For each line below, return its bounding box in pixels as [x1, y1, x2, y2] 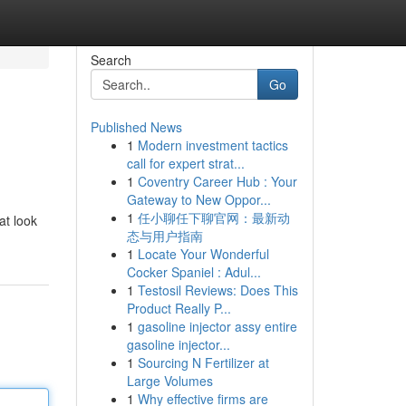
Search [90, 51, 131, 69]
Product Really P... [126, 299, 231, 317]
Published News [90, 118, 182, 136]
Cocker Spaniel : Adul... [126, 263, 261, 281]
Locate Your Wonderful [137, 245, 269, 263]
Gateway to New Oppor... [126, 190, 271, 208]
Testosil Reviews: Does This [137, 281, 298, 299]
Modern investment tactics [137, 136, 288, 154]
